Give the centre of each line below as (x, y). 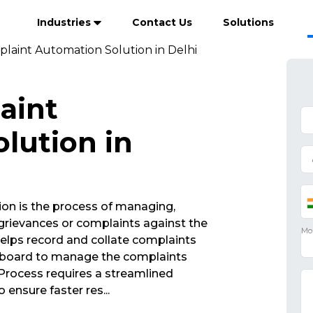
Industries (65, 22)
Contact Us (162, 22)
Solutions (248, 22)
